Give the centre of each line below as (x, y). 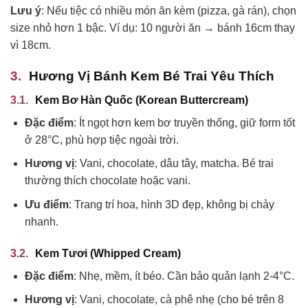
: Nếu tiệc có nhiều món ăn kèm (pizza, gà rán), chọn (169, 11)
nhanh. (41, 221)
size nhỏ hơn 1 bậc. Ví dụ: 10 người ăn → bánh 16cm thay (153, 28)
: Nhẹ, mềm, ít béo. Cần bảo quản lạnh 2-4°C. (184, 276)
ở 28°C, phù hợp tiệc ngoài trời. (101, 140)
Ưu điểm (46, 204)
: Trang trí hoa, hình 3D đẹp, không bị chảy (171, 204)
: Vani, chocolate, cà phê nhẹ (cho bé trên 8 (179, 300)
